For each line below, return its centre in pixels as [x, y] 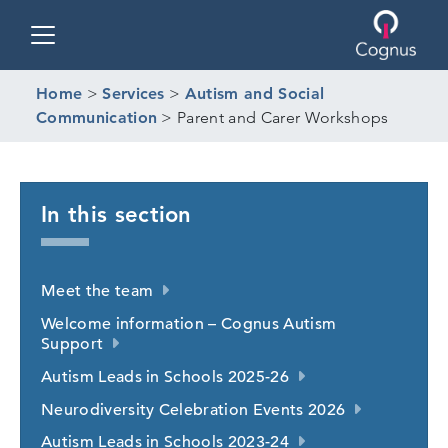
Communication [97, 117]
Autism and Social [254, 93]
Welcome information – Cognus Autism [189, 323]
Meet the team [97, 291]
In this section [116, 214]
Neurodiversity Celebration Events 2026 [193, 409]
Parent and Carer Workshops [283, 117]
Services [133, 93]
